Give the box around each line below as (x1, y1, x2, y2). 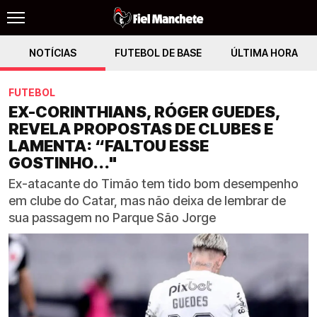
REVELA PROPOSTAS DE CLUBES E (8, 120, 273, 138)
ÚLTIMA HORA (230, 47, 298, 59)
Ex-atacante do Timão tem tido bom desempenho (8, 176, 299, 191)
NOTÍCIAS (29, 47, 77, 59)
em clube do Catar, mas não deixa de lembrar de (8, 193, 286, 208)
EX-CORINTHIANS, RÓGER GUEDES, (8, 103, 280, 121)
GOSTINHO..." (8, 154, 117, 172)
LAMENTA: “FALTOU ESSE (8, 137, 209, 155)
